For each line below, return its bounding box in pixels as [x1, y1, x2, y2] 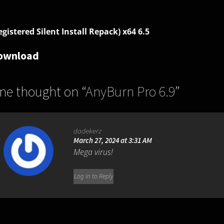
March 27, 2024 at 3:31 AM [73, 135, 152, 145]
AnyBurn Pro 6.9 [85, 82, 175, 100]
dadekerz [73, 126, 102, 136]
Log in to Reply [74, 172, 113, 181]
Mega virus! [73, 146, 113, 158]
